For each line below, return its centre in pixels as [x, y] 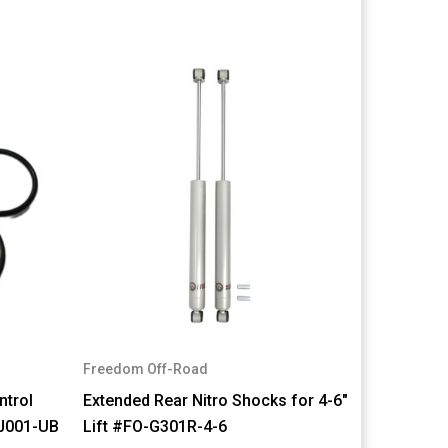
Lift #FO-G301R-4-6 [154, 427]
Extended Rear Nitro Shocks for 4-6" [215, 401]
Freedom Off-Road [145, 369]
